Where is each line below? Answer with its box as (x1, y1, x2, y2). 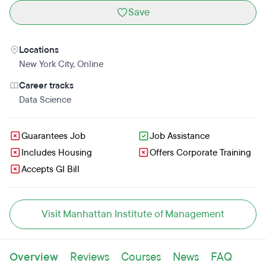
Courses (121, 249, 161, 265)
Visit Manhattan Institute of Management (42, 207, 224, 221)
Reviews (70, 249, 109, 265)
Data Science (19, 94, 71, 106)
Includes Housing (21, 147, 92, 159)
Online (77, 58, 103, 70)
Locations (19, 44, 59, 56)
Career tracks (19, 80, 74, 91)
